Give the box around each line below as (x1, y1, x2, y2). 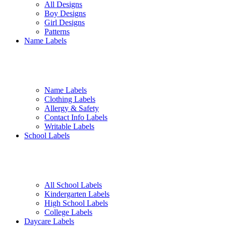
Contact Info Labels (44, 113, 107, 122)
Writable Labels (44, 122, 94, 131)
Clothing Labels (44, 95, 95, 104)
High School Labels (44, 199, 108, 208)
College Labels (44, 208, 92, 217)
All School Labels (44, 181, 102, 190)
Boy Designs (44, 9, 86, 18)
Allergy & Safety (44, 104, 99, 113)
